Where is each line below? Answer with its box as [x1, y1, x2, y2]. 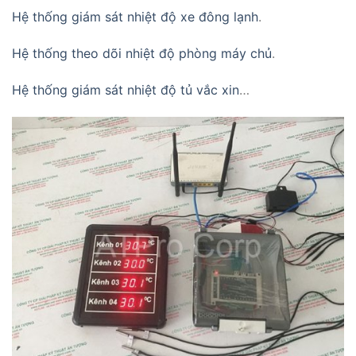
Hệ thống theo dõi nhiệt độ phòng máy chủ [12, 45, 272, 62]
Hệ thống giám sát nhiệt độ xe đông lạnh [12, 9, 258, 25]
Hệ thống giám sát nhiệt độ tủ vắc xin [12, 82, 239, 99]
